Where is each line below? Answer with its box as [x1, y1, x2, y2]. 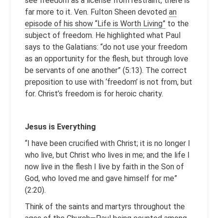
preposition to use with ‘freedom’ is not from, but [25, 77, 192, 87]
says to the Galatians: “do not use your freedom [25, 42, 187, 52]
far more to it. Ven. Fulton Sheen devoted [25, 7, 169, 17]
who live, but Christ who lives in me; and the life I [25, 150, 190, 160]
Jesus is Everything [25, 122, 96, 131]
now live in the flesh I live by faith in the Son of [25, 162, 184, 171]
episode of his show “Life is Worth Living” [25, 18, 165, 28]
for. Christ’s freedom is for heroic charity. [25, 89, 171, 98]
